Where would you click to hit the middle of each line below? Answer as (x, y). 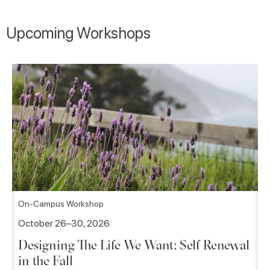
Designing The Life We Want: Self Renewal (134, 244)
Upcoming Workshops (78, 33)
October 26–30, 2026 (64, 223)
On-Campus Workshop (61, 203)
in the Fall (46, 260)
